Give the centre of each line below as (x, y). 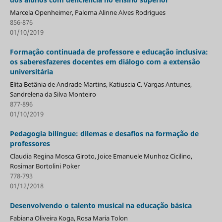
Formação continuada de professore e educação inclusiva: (109, 52)
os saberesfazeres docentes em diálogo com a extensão (105, 62)
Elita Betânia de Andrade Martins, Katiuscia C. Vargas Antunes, (101, 84)
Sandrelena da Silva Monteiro (53, 94)
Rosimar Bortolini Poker (45, 166)
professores (30, 144)
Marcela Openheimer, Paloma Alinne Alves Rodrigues (87, 12)
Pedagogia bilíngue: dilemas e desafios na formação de (104, 134)
